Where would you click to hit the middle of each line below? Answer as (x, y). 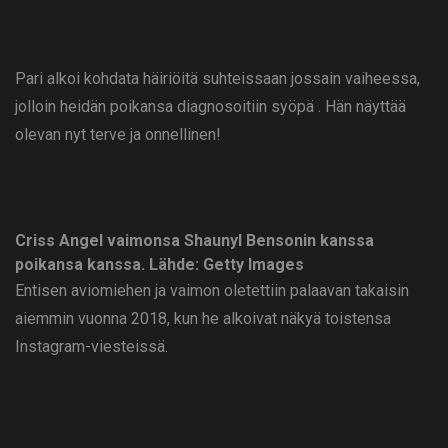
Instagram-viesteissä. (91, 347)
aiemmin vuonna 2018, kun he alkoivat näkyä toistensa (203, 319)
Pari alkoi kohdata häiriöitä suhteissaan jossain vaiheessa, (217, 79)
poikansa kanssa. (80, 265)
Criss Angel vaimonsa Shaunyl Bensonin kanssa (194, 241)
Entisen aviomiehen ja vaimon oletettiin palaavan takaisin (212, 291)
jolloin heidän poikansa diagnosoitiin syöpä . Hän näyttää (210, 107)
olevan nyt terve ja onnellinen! (118, 135)
